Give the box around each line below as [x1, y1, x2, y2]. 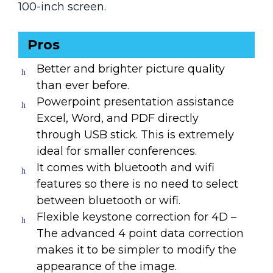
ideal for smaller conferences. [37, 144, 197, 158]
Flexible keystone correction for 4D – [37, 210, 236, 224]
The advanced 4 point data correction [37, 226, 244, 240]
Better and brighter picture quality [37, 62, 225, 76]
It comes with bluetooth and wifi [37, 160, 214, 174]
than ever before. [37, 78, 129, 92]
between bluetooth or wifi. [37, 193, 180, 207]
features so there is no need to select [37, 177, 238, 191]
